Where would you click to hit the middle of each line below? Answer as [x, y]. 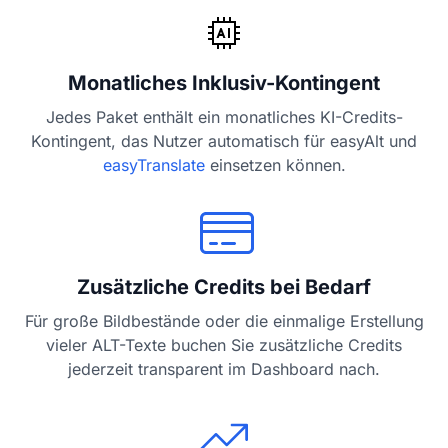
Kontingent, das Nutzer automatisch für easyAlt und [224, 141]
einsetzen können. [275, 165]
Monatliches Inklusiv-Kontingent [224, 83]
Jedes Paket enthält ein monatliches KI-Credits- [224, 117]
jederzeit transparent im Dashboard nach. [224, 369]
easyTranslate [153, 165]
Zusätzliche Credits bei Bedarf [224, 287]
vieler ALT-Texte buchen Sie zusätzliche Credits [224, 345]
